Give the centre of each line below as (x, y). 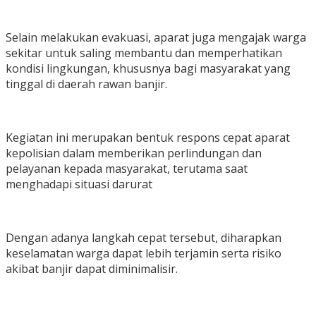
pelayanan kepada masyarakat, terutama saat (127, 169)
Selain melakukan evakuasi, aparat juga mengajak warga (156, 38)
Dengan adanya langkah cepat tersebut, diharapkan (144, 238)
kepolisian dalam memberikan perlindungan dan (134, 153)
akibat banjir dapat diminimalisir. (92, 269)
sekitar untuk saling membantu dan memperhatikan (144, 53)
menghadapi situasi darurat (79, 184)
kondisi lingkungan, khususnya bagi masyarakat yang (148, 69)
